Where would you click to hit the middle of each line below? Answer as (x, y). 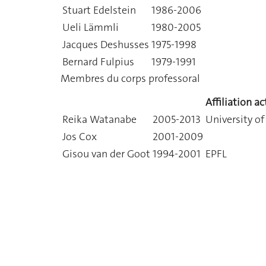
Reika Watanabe (99, 119)
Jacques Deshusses (106, 44)
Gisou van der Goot (106, 154)
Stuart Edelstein (99, 10)
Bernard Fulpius (98, 61)
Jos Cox (80, 137)
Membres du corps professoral (130, 78)
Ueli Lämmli (91, 27)
